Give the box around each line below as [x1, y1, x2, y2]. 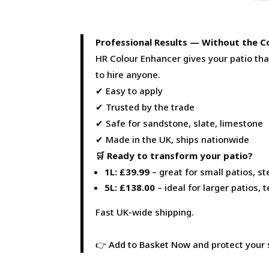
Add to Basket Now [109, 238, 191, 250]
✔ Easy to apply [95, 84, 163, 97]
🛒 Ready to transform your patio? [95, 149, 253, 162]
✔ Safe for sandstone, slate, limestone [95, 116, 264, 129]
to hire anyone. [95, 68, 161, 80]
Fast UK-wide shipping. [95, 205, 195, 218]
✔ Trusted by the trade [95, 100, 195, 113]
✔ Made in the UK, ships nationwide [95, 133, 250, 145]
